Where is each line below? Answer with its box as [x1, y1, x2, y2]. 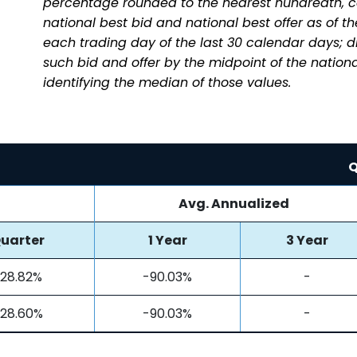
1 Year [147, 230, 187, 249]
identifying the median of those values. [43, 73, 291, 92]
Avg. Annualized [178, 194, 289, 213]
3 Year [285, 230, 328, 249]
